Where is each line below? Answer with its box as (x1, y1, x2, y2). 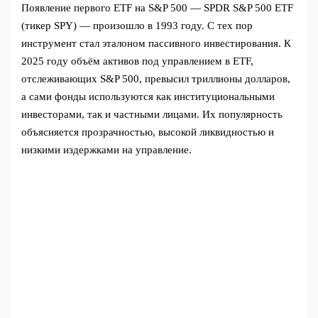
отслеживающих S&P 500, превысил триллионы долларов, (21, 73, 291, 85)
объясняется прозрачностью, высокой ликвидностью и (21, 126, 275, 138)
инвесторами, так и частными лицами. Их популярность (21, 109, 283, 121)
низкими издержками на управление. (21, 144, 192, 156)
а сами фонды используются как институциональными (21, 91, 275, 103)
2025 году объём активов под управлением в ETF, (21, 55, 254, 67)
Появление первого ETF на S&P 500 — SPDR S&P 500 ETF (21, 2, 294, 14)
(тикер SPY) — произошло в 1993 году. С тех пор (21, 20, 253, 32)
